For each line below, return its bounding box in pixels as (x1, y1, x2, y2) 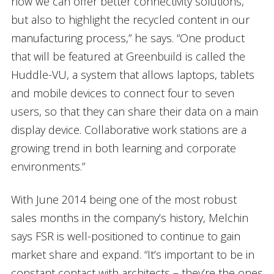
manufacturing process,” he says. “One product (10, 30, 245, 45)
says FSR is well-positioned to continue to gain (10, 228, 240, 243)
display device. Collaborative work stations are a (10, 122, 246, 137)
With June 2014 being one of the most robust (10, 191, 237, 207)
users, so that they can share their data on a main (10, 103, 258, 119)
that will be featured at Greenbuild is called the (10, 48, 245, 64)
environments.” (10, 158, 85, 174)
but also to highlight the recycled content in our (10, 12, 250, 27)
